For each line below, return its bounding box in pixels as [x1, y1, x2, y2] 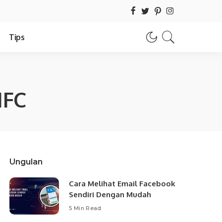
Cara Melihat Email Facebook [69, 179, 176, 188]
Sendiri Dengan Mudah [69, 190, 152, 199]
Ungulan [9, 157, 43, 166]
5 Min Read [69, 204, 102, 212]
